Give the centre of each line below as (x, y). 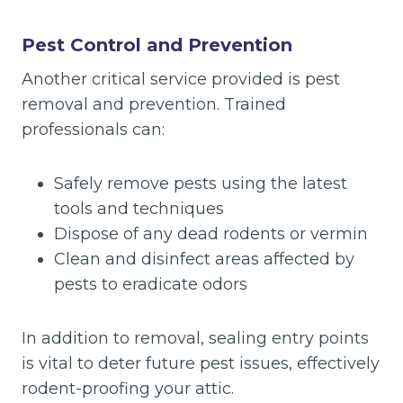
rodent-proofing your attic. (128, 389)
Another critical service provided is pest (181, 79)
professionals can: (93, 130)
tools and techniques (139, 209)
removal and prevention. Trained (154, 104)
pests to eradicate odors (151, 284)
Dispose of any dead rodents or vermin (211, 234)
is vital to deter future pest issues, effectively (201, 363)
